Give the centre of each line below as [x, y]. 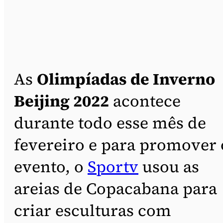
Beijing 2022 [61, 101]
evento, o [51, 167]
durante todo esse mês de [110, 123]
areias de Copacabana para [115, 188]
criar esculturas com [93, 210]
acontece [145, 101]
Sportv [113, 167]
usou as [169, 167]
